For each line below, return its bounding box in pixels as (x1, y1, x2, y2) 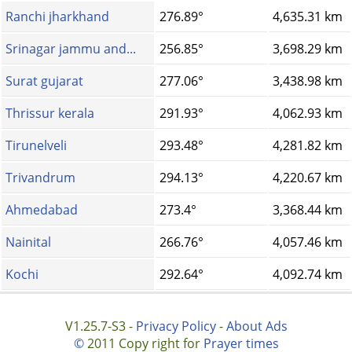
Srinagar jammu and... (5, 40, 136, 58)
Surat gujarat (5, 72, 83, 90)
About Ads (225, 317, 288, 335)
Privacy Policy (135, 317, 216, 335)
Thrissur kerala (5, 104, 94, 123)
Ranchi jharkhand (5, 8, 109, 26)
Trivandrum (5, 169, 75, 187)
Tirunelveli (5, 137, 67, 155)
